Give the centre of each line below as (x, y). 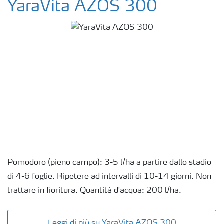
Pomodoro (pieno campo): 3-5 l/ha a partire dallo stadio (109, 163)
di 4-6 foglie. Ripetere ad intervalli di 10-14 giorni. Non (109, 177)
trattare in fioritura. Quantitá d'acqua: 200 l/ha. (94, 191)
